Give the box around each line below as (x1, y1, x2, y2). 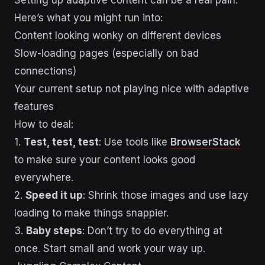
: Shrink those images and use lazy (83, 189, 248, 201)
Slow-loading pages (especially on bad (14, 47, 199, 59)
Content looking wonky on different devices (14, 29, 221, 41)
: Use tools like (99, 135, 170, 148)
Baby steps (26, 224, 82, 237)
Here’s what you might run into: (14, 11, 163, 24)
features (14, 100, 54, 112)
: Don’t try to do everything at (82, 224, 222, 237)
